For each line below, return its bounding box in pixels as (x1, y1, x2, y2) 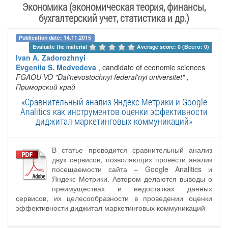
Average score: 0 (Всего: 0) (136, 42, 209, 50)
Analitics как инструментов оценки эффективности (20, 105, 208, 118)
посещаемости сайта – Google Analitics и (52, 163, 212, 174)
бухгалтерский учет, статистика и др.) (39, 11, 189, 25)
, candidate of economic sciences (96, 62, 205, 72)
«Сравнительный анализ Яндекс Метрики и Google (21, 95, 207, 108)
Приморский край (16, 81, 75, 92)
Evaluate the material (32, 42, 89, 50)
